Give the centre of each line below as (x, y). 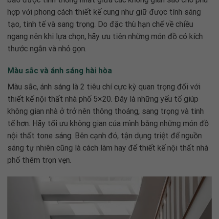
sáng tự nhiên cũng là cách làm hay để (73, 148)
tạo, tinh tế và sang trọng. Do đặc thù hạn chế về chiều (100, 24)
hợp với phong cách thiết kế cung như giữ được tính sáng (104, 12)
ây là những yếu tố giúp (159, 99)
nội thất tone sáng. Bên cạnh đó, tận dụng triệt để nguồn (105, 136)
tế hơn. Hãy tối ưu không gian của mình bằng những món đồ (108, 124)
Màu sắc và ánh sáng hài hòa (60, 71)
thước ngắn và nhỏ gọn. (48, 48)
